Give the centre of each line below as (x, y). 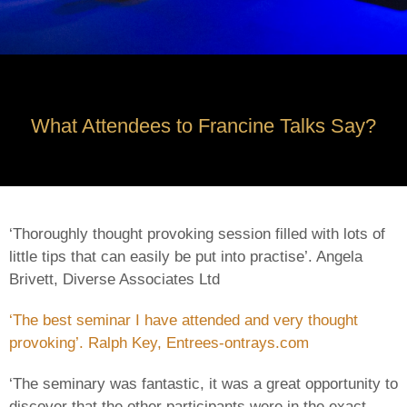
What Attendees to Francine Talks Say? (203, 125)
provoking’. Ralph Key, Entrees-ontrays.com (159, 342)
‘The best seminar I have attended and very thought (184, 320)
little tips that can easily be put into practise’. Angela (186, 256)
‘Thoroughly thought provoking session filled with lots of (197, 233)
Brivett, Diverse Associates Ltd (114, 279)
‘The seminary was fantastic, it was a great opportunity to (203, 383)
